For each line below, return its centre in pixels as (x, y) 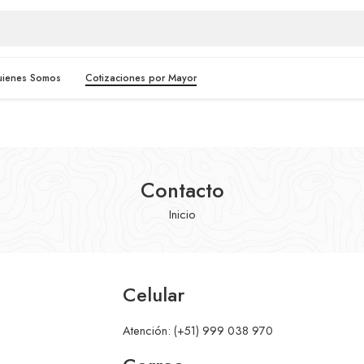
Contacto (182, 190)
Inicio (182, 214)
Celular (153, 294)
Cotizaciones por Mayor (141, 78)
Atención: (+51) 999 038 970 (197, 330)
